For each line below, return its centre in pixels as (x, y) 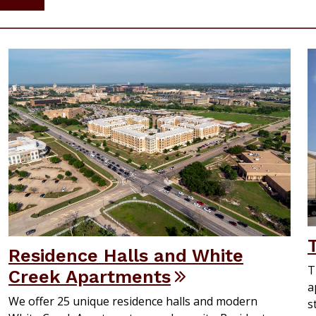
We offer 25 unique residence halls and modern (133, 302)
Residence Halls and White (126, 256)
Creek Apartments (90, 277)
